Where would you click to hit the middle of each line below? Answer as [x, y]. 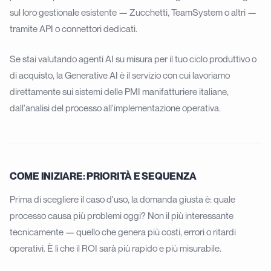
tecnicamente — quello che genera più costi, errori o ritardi [123, 232]
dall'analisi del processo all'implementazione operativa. [115, 107]
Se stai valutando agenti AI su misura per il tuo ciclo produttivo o [133, 58]
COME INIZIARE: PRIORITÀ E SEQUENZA [103, 176]
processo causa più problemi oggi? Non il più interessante [122, 216]
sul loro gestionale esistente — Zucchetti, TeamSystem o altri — [133, 12]
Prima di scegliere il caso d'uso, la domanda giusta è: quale [122, 199]
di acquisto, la [37, 75]
